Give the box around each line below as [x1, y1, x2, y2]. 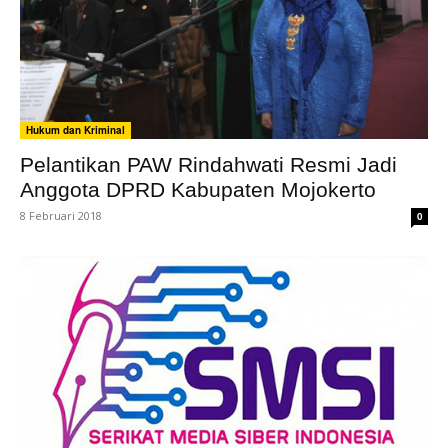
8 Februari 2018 [20, 208, 102, 224]
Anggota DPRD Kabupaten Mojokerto [20, 178, 376, 202]
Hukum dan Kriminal [26, 123, 125, 138]
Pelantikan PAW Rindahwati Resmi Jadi [20, 153, 397, 177]
